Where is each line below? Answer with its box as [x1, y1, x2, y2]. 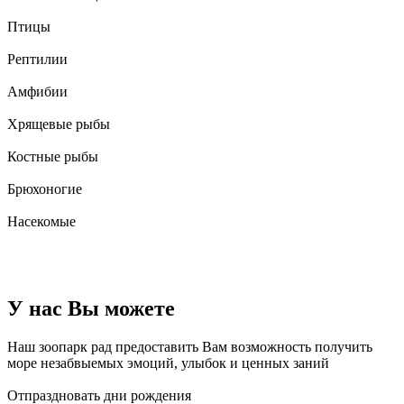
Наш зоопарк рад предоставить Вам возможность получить [7, 338, 372, 354]
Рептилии [7, 51, 68, 68]
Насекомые [7, 214, 76, 230]
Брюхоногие [7, 181, 82, 197]
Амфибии [7, 84, 68, 100]
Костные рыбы [7, 149, 98, 165]
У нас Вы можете [7, 297, 175, 321]
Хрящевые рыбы [7, 116, 110, 133]
